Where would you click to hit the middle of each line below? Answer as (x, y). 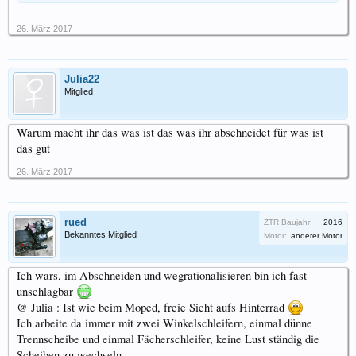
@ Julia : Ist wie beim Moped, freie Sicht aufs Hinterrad (152, 307)
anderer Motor (317, 235)
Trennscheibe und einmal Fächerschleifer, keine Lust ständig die (168, 339)
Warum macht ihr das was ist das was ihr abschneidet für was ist (170, 132)
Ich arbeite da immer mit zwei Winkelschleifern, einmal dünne (164, 323)
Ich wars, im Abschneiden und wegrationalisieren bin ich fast (162, 275)
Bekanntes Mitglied (101, 234)
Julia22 (82, 79)
